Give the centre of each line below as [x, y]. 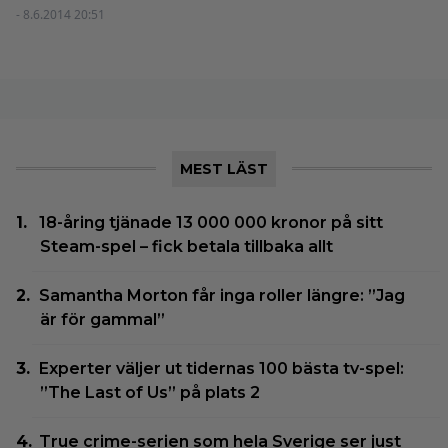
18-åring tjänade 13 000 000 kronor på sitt [211, 222]
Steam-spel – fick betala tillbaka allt [186, 246]
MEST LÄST [224, 168]
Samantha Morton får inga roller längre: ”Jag [222, 295]
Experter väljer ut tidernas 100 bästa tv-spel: [222, 368]
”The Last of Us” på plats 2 [150, 392]
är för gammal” [102, 319]
